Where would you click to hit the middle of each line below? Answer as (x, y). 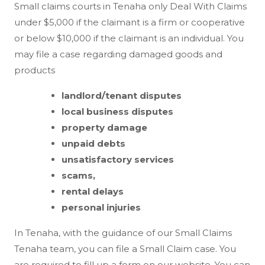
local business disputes (117, 111)
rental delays (93, 191)
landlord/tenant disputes (122, 95)
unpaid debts (93, 143)
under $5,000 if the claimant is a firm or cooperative (130, 22)
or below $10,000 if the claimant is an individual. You (129, 38)
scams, (78, 175)
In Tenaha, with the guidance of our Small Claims (123, 232)
